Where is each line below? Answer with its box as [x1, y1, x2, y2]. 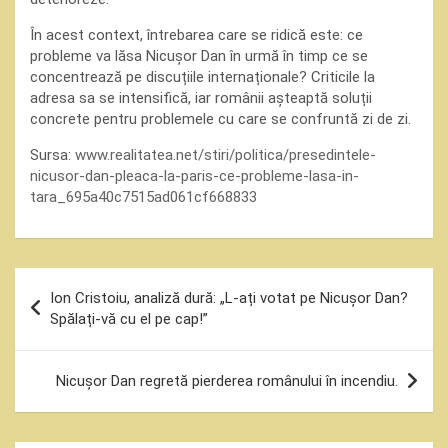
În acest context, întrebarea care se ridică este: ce [30, 26, 363, 44]
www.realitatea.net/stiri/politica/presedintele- [75, 146, 376, 164]
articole [14, 332, 102, 361]
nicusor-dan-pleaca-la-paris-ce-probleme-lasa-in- [30, 167, 359, 185]
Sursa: [30, 146, 75, 164]
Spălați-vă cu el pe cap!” [50, 310, 208, 328]
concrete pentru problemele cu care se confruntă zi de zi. [30, 110, 411, 128]
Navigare [14, 268, 116, 297]
